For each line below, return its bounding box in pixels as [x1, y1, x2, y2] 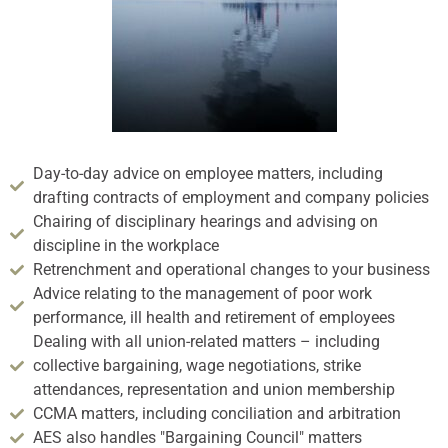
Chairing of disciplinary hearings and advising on [32, 212, 378, 232]
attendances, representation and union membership [32, 380, 395, 400]
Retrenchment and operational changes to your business [32, 260, 430, 280]
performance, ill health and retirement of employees [32, 308, 395, 328]
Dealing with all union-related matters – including [32, 332, 380, 352]
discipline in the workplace [32, 236, 219, 256]
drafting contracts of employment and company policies [32, 188, 429, 208]
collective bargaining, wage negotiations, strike [32, 356, 361, 376]
